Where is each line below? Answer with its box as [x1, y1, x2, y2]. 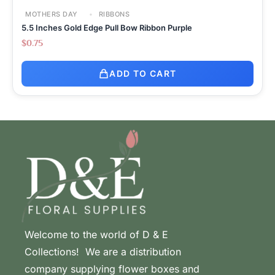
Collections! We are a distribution [25, 245, 181, 258]
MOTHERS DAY [25, 9, 78, 18]
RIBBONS [96, 9, 130, 18]
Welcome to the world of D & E [25, 228, 168, 241]
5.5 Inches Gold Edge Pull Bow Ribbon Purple [21, 22, 192, 33]
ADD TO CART [109, 68, 177, 79]
